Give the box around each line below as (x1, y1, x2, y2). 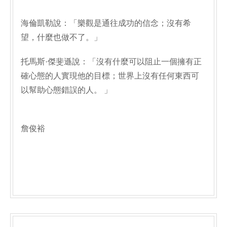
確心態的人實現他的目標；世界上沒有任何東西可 (21, 71, 199, 80)
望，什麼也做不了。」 (21, 33, 102, 42)
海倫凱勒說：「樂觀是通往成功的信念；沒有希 (21, 19, 191, 27)
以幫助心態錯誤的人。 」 (21, 86, 112, 94)
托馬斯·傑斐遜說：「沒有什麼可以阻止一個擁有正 (21, 57, 202, 66)
